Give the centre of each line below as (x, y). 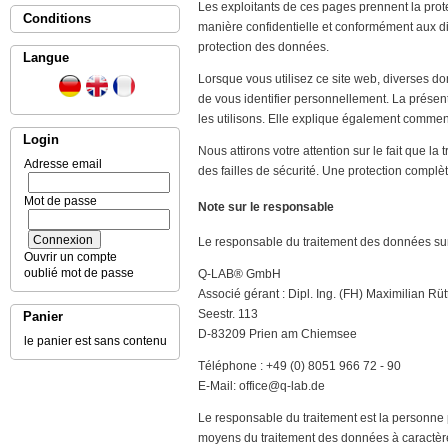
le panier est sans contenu (92, 341)
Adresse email (60, 164)
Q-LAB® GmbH (239, 274)
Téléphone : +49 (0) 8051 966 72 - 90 (299, 366)
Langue (46, 57)
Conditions (57, 18)
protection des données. (263, 46)
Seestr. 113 (228, 314)
